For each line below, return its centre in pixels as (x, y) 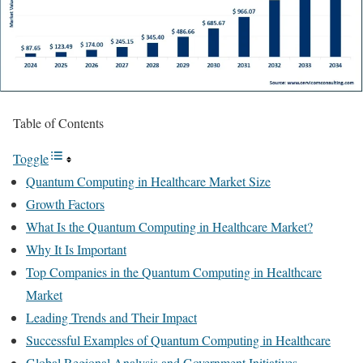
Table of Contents (58, 123)
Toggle (31, 158)
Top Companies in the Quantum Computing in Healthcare (174, 272)
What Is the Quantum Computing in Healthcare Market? (169, 226)
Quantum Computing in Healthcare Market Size (148, 181)
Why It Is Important (76, 249)
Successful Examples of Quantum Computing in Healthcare (178, 340)
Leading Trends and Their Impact (111, 317)
